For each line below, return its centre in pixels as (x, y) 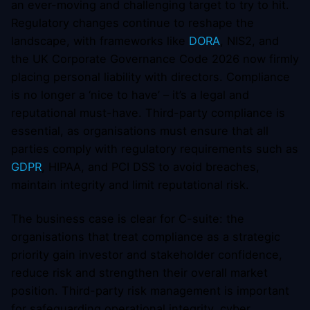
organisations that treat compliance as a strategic (146, 236)
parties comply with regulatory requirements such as (155, 149)
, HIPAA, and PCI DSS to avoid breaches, (151, 167)
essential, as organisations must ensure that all (140, 131)
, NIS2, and (249, 41)
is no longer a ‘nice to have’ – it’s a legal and (130, 95)
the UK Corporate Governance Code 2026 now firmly (155, 59)
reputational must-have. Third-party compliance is (148, 113)
